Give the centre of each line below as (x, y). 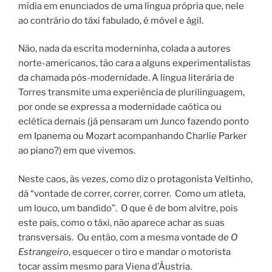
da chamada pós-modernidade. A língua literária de (126, 78)
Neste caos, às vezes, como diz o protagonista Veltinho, (135, 179)
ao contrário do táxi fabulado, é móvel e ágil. (111, 20)
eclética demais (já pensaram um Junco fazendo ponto (134, 122)
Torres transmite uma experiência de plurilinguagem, (131, 93)
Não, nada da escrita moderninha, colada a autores (124, 49)
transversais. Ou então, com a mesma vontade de (124, 237)
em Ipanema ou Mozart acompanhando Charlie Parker (133, 136)
